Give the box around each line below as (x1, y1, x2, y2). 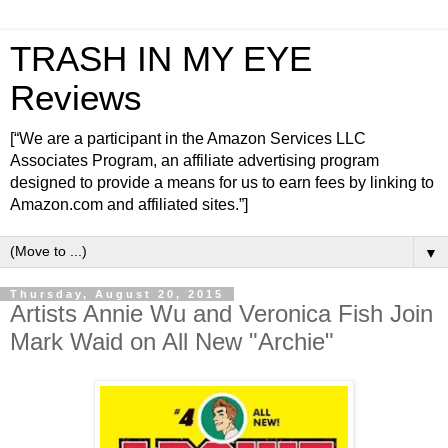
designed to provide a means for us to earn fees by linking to (10, 174, 434, 191)
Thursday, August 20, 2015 (10, 288, 224, 300)
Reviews (10, 79, 142, 117)
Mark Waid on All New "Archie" (10, 328, 334, 355)
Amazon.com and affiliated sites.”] (10, 196, 248, 213)
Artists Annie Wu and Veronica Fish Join (10, 300, 433, 327)
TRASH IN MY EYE (10, 40, 312, 78)
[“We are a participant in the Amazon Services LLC (10, 130, 366, 147)
